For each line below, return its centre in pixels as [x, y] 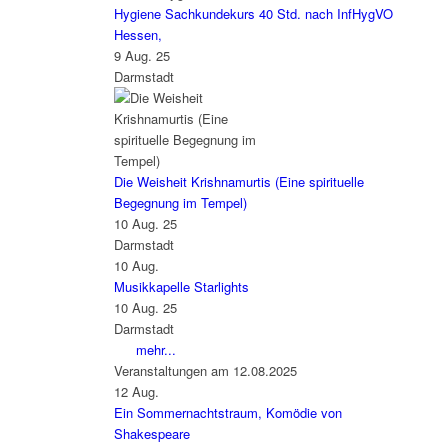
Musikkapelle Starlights [181, 287]
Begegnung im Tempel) [180, 203]
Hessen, [137, 35]
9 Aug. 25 [141, 56]
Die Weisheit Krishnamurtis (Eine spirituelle [238, 182]
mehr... [155, 350]
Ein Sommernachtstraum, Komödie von [227, 413]
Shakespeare [151, 434]
